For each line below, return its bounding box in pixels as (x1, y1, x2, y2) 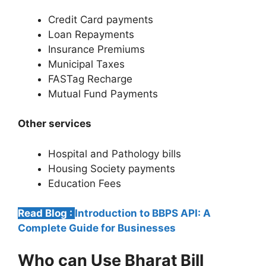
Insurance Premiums (48, 43, 145, 55)
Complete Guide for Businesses (18, 222, 176, 235)
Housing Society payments (48, 162, 175, 175)
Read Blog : (18, 207, 75, 220)
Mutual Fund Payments (48, 87, 161, 100)
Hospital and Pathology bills (48, 147, 181, 160)
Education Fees (48, 177, 124, 189)
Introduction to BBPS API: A (75, 207, 211, 220)
